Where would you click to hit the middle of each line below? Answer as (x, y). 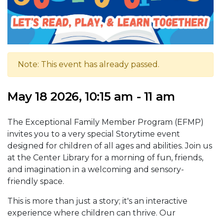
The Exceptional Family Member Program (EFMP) (106, 122)
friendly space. (36, 182)
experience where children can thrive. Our (92, 213)
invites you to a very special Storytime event (94, 134)
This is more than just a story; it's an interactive (97, 201)
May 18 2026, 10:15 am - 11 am (91, 97)
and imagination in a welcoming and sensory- (96, 170)
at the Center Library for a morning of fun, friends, (105, 158)
